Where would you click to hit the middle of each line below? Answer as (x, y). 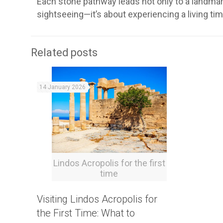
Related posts (64, 53)
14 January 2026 (62, 87)
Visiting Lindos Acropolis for (97, 199)
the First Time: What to (86, 213)
